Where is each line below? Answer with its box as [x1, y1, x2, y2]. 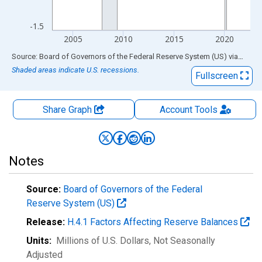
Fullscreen [195, 70, 240, 81]
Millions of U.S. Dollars [56, 235, 149, 246]
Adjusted [26, 249, 63, 260]
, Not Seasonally [149, 235, 215, 246]
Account [159, 104, 192, 115]
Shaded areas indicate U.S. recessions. [12, 65, 139, 74]
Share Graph [43, 104, 94, 115]
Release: [26, 216, 65, 227]
